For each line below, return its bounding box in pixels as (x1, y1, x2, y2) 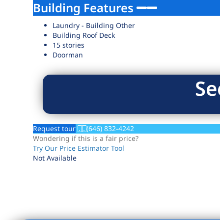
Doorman (53, 50, 83, 59)
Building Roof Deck (53, 30, 115, 40)
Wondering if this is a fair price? (33, 134, 139, 143)
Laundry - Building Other (53, 21, 136, 30)
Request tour (33, 124, 76, 133)
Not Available (33, 153, 77, 163)
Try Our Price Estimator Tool (33, 143, 125, 153)
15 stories (53, 40, 85, 50)
